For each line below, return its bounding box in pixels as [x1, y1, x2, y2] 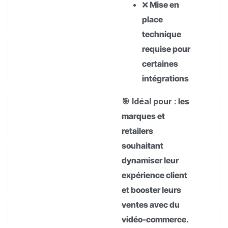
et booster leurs [122, 185, 181, 195]
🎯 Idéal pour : [122, 96, 177, 106]
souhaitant [122, 140, 163, 151]
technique [142, 29, 181, 39]
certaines [142, 59, 178, 69]
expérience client [122, 170, 187, 180]
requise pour [142, 44, 190, 54]
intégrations [142, 73, 189, 83]
